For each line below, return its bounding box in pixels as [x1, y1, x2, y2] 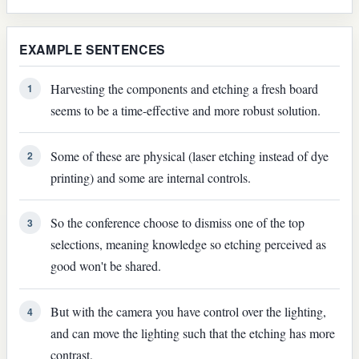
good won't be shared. [50, 257, 161, 275]
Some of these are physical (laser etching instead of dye [50, 147, 329, 164]
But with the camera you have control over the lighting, [50, 303, 326, 321]
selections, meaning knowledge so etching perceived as [50, 236, 326, 253]
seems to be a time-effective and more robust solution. [50, 101, 321, 119]
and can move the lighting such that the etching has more [50, 325, 335, 342]
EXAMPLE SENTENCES [19, 39, 165, 58]
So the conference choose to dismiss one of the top [50, 214, 305, 232]
